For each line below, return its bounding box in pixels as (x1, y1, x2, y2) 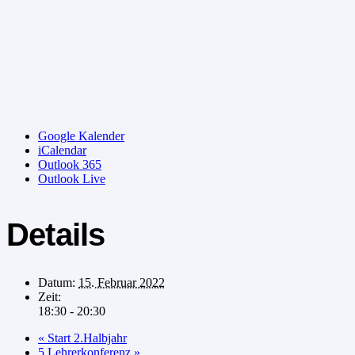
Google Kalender (38, 129, 124, 143)
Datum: (38, 276, 75, 290)
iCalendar (38, 143, 86, 158)
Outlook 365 (38, 158, 101, 172)
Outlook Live (38, 172, 105, 186)
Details (6, 217, 105, 253)
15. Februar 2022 (78, 276, 165, 290)
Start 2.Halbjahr (44, 331, 127, 345)
